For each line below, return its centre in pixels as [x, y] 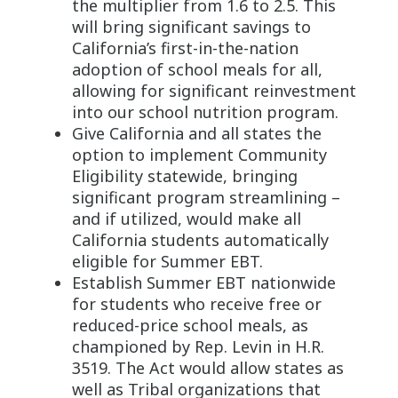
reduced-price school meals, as [190, 325]
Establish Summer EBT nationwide [203, 282]
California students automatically [200, 239]
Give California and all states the [196, 133]
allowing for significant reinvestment [214, 90]
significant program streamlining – [206, 197]
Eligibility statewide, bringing [184, 175]
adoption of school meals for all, [197, 69]
